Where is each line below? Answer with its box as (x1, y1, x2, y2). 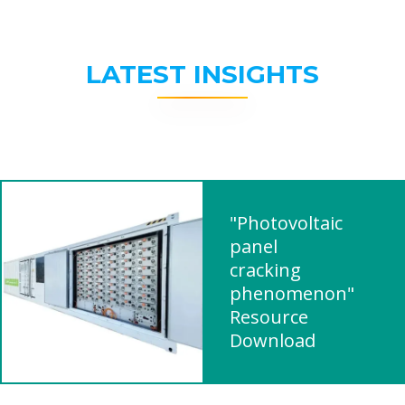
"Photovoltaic (230, 211, 343, 235)
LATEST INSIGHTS (86, 59, 319, 89)
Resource (230, 305, 308, 329)
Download (230, 328, 316, 353)
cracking (230, 258, 301, 282)
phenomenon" (230, 281, 354, 306)
